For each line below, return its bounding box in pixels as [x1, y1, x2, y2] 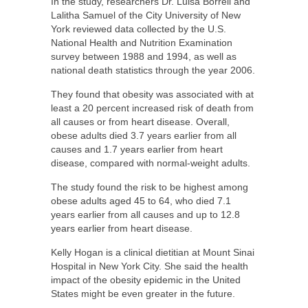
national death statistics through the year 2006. [51, 64, 255, 76]
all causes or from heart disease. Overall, [51, 115, 230, 127]
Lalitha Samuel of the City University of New [51, 9, 241, 21]
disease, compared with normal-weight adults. [51, 157, 250, 168]
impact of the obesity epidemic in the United [51, 274, 241, 285]
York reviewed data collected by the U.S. [51, 23, 226, 34]
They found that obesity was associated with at [51, 88, 254, 100]
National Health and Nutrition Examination [51, 36, 232, 48]
